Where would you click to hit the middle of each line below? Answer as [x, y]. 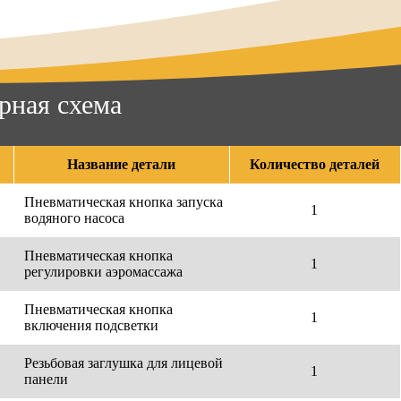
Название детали [122, 165]
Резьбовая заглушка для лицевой [123, 363]
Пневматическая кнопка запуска [123, 202]
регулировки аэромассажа [103, 272]
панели [46, 380]
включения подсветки [91, 326]
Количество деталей [315, 165]
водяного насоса [74, 218]
